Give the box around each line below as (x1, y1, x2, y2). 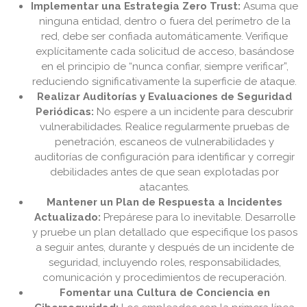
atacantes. (139, 181, 190, 194)
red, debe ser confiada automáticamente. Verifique (41, 30, 288, 43)
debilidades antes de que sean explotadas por (50, 166, 279, 179)
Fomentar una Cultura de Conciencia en (59, 286, 270, 299)
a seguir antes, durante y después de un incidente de (35, 241, 294, 254)
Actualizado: (34, 211, 101, 224)
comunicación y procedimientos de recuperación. (42, 271, 286, 284)
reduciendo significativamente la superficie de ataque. (32, 75, 297, 88)
